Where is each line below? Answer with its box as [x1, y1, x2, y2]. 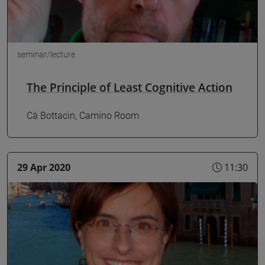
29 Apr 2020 [17, 160, 70, 174]
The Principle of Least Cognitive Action [27, 79, 232, 95]
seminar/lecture [17, 49, 75, 59]
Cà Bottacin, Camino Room [27, 110, 139, 122]
